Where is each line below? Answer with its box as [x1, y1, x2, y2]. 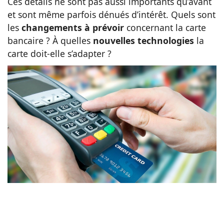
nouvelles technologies [93, 34, 194, 46]
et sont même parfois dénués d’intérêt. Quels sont [7, 8, 215, 20]
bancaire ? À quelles [7, 34, 93, 46]
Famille [98, 41, 125, 52]
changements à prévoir [21, 21, 126, 33]
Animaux [95, 10, 128, 21]
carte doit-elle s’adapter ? [7, 47, 111, 59]
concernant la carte [126, 21, 206, 33]
